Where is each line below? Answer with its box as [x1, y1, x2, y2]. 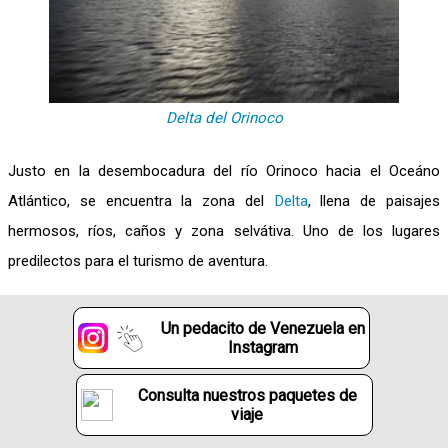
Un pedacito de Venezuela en [161, 319, 365, 338]
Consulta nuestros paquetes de [137, 386, 357, 405]
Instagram [228, 338, 298, 357]
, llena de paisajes [307, 192, 441, 210]
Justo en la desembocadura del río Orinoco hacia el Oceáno [8, 162, 440, 180]
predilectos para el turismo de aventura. [8, 252, 268, 270]
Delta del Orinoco [165, 109, 283, 127]
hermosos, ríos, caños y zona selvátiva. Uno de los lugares [8, 222, 440, 240]
